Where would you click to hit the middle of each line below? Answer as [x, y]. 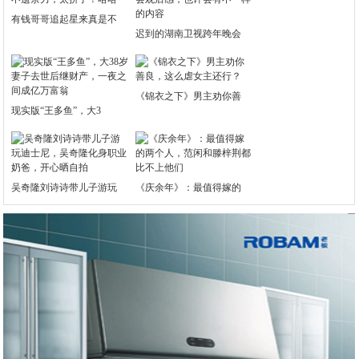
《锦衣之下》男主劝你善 [189, 96]
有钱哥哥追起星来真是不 [65, 19]
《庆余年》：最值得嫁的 [189, 188]
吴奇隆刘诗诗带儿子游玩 [65, 188]
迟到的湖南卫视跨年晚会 [189, 34]
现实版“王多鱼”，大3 [56, 111]
